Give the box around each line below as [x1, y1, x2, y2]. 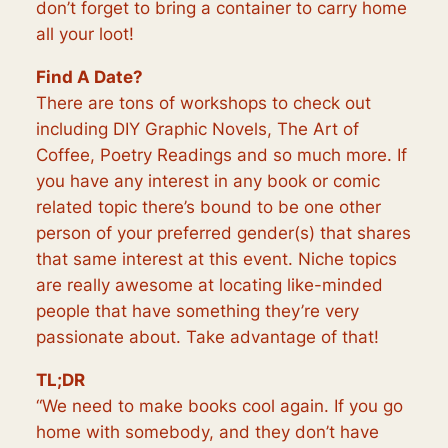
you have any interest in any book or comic [35, 170, 380, 191]
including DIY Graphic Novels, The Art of [35, 118, 359, 139]
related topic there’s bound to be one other [35, 196, 381, 217]
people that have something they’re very [35, 300, 359, 321]
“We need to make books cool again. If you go [35, 395, 403, 416]
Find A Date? [35, 66, 143, 87]
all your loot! [35, 23, 134, 44]
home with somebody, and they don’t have [35, 421, 379, 442]
